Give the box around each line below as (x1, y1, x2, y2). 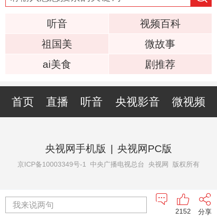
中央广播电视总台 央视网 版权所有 (86, 160, 200, 168)
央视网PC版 (117, 142, 172, 154)
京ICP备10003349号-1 (17, 160, 86, 168)
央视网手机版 (45, 142, 106, 154)
